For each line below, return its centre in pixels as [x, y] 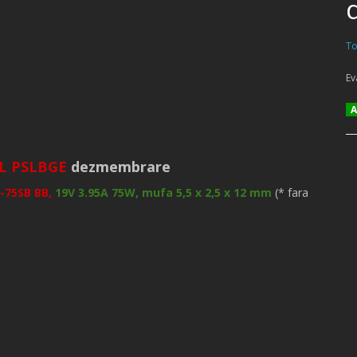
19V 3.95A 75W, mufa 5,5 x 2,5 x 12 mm [162, 192]
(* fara [290, 192]
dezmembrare [119, 167]
